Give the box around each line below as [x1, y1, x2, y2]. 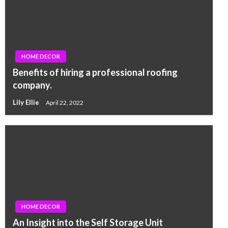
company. [13, 79, 52, 91]
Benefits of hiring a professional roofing [13, 67, 178, 78]
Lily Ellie [13, 98, 41, 107]
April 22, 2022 [46, 98, 83, 106]
